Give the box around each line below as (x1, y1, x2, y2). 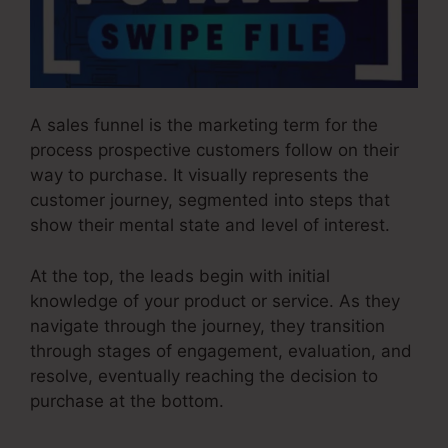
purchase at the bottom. (30, 390, 224, 411)
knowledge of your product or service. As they (30, 290, 400, 311)
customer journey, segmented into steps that (30, 190, 390, 211)
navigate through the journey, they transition (30, 315, 385, 336)
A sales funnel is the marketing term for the (30, 115, 378, 136)
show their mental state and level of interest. (30, 215, 390, 236)
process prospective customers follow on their (30, 140, 399, 161)
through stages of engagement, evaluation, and (30, 340, 412, 361)
